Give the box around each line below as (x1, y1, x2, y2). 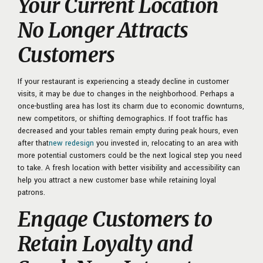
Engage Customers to (18, 206, 213, 232)
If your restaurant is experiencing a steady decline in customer (18, 76, 229, 87)
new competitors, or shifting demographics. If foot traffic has (18, 113, 228, 124)
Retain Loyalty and (18, 231, 193, 257)
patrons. (18, 187, 45, 198)
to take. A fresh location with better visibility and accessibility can (18, 162, 240, 173)
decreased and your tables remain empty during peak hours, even (18, 125, 238, 136)
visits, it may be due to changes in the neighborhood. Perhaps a (18, 88, 234, 99)
